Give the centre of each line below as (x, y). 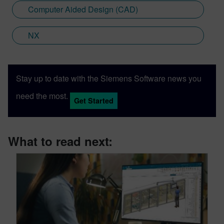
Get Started (94, 100)
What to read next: (60, 141)
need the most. (42, 95)
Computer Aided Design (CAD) (83, 9)
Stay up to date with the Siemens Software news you (109, 78)
